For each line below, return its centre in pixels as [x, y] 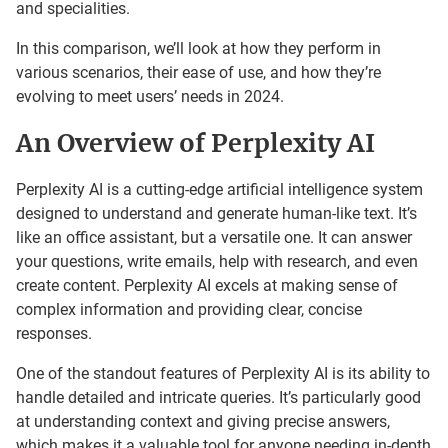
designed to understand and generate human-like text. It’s [216, 213]
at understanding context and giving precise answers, [203, 421]
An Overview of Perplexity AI [198, 142]
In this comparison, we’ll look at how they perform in [198, 48]
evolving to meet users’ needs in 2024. [152, 96]
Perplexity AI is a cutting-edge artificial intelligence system [219, 189]
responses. [54, 333]
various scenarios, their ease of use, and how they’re [198, 72]
